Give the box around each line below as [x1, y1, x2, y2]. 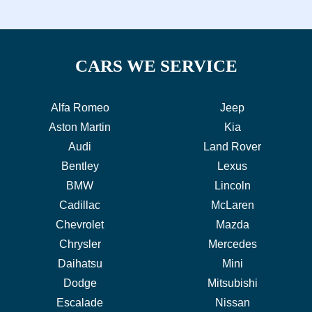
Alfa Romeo [50, 102, 109, 114]
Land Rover [203, 141, 261, 153]
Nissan [214, 297, 250, 309]
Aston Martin [49, 121, 111, 133]
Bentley [61, 160, 99, 172]
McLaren [210, 199, 254, 211]
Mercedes [208, 238, 257, 250]
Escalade [56, 297, 103, 309]
